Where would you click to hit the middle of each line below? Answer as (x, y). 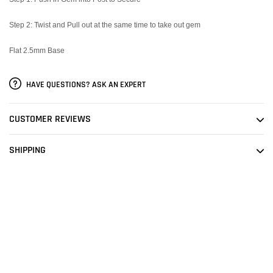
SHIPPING (27, 151)
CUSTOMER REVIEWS (50, 119)
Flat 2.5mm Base (37, 51)
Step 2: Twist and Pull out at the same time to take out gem (105, 25)
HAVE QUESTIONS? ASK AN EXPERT (85, 84)
